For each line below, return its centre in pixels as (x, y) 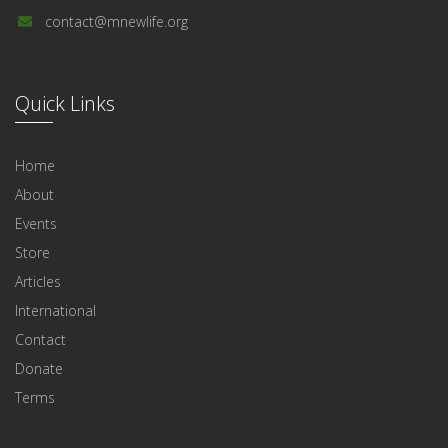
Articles (38, 282)
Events (36, 224)
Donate (39, 369)
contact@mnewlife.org (116, 22)
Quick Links (65, 104)
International (55, 311)
